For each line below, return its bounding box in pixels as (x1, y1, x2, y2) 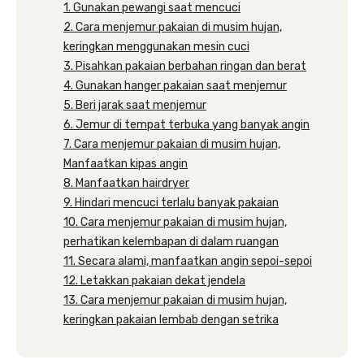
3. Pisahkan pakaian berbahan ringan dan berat (63, 59, 306, 73)
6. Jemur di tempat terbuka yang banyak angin (63, 118, 310, 132)
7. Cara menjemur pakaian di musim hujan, (63, 137, 280, 151)
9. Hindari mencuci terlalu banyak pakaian (63, 196, 279, 210)
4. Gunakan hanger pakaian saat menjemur (63, 79, 287, 93)
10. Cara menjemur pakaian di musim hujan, (63, 215, 287, 229)
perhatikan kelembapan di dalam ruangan (63, 235, 279, 249)
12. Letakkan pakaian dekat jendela (63, 274, 245, 288)
